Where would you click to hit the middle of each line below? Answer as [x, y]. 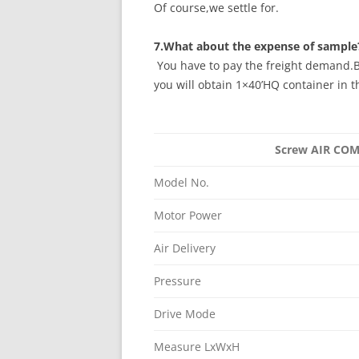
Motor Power [188, 215]
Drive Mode [185, 314]
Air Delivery [185, 248]
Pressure [177, 281]
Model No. [182, 182]
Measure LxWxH [197, 347]
